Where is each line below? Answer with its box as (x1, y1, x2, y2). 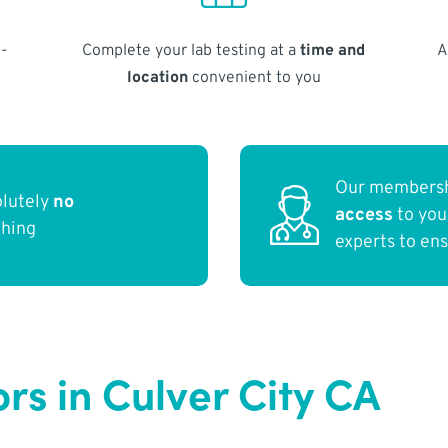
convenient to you (187, 67, 321, 88)
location (126, 67, 188, 88)
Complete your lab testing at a (82, 40, 301, 61)
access (335, 204, 394, 228)
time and (300, 40, 366, 61)
